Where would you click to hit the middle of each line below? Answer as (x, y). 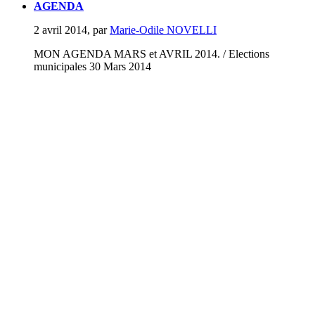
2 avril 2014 (60, 30)
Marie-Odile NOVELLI (163, 30)
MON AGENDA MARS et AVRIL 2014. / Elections (152, 54)
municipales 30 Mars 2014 (92, 67)
